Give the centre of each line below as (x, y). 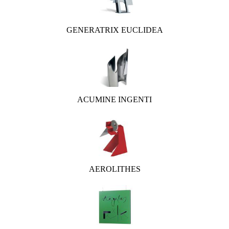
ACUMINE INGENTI (114, 99)
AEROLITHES (114, 169)
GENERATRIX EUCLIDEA (114, 30)
